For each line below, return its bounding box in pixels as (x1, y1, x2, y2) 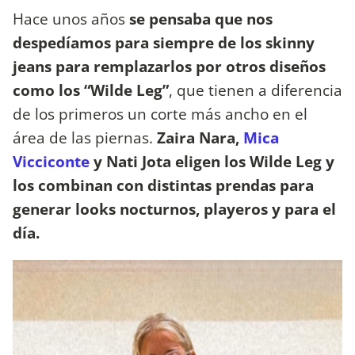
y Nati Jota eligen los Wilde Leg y (90, 150, 334, 172)
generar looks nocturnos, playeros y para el (13, 197, 336, 219)
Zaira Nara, (157, 126, 243, 148)
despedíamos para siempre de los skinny (13, 31, 315, 53)
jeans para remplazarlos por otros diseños (13, 55, 326, 77)
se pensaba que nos (129, 7, 273, 29)
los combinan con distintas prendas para (13, 174, 314, 196)
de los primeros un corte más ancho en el (13, 102, 307, 124)
